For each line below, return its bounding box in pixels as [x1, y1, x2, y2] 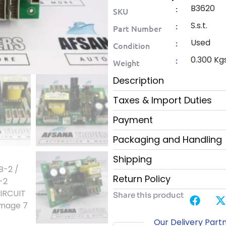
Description [113, 74, 164, 87]
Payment [113, 114, 153, 127]
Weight [113, 57, 140, 69]
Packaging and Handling [113, 133, 222, 146]
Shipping [113, 153, 152, 166]
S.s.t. [191, 20, 208, 32]
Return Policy [113, 173, 171, 186]
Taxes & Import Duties [113, 94, 212, 107]
